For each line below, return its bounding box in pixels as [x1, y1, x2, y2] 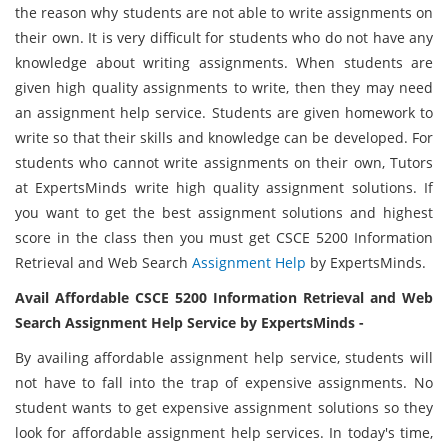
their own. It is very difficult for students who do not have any [15, 28, 433, 47]
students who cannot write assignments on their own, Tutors [15, 153, 433, 172]
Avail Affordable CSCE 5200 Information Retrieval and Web [15, 288, 433, 307]
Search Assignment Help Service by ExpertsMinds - [15, 313, 364, 332]
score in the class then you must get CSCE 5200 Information [15, 228, 433, 247]
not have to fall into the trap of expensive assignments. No [15, 373, 433, 392]
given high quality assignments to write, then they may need [15, 78, 433, 97]
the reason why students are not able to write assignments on [15, 3, 433, 22]
